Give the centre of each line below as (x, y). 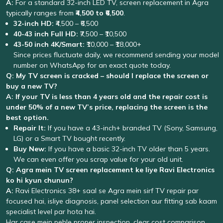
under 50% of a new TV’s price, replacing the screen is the (107, 107)
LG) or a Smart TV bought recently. (69, 138)
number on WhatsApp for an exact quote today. (92, 65)
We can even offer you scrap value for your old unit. (98, 159)
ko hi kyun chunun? (40, 180)
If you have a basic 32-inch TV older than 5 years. (128, 149)
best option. (27, 117)
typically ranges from (41, 13)
